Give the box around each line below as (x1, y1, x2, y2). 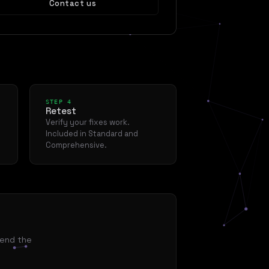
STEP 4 (45, 98, 72, 105)
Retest (45, 105, 76, 116)
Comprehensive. (45, 140, 107, 150)
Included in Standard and (45, 128, 138, 139)
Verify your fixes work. (45, 117, 130, 127)
